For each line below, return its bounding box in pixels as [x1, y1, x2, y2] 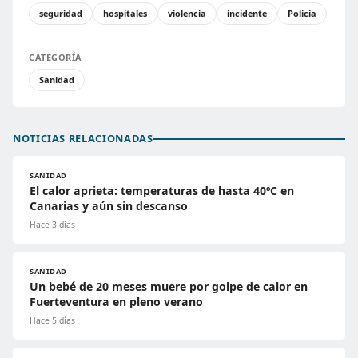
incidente [227, 7, 267, 20]
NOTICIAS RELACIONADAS [13, 131, 153, 146]
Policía [288, 7, 316, 20]
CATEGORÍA [29, 51, 82, 64]
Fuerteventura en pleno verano [30, 294, 203, 310]
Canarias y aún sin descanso [30, 198, 188, 214]
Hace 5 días [30, 315, 75, 327]
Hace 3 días [30, 219, 75, 231]
